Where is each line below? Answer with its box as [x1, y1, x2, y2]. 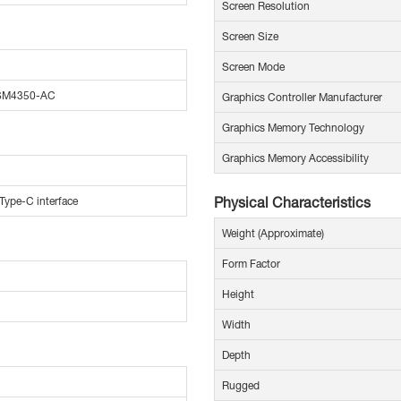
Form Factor [222, 257, 280, 271]
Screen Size [222, 30, 278, 44]
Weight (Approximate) [222, 226, 324, 241]
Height [222, 287, 254, 302]
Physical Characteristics [214, 193, 371, 211]
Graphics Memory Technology [222, 121, 364, 135]
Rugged [222, 379, 260, 393]
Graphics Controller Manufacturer [222, 90, 382, 105]
